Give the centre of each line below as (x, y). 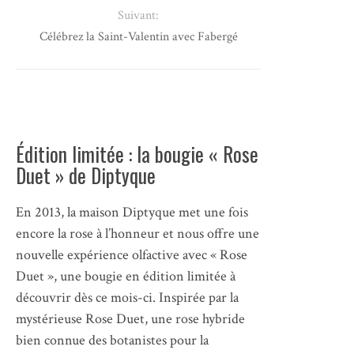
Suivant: (139, 15)
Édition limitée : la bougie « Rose (137, 153)
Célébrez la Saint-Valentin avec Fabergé (138, 36)
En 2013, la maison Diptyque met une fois (132, 212)
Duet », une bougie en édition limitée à (126, 276)
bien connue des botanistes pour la (112, 340)
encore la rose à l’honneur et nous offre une (137, 233)
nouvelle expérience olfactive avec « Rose (132, 254)
